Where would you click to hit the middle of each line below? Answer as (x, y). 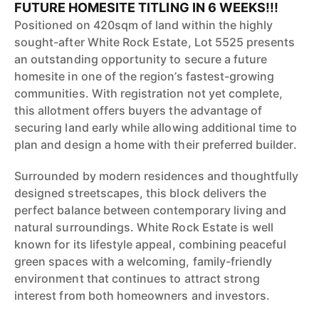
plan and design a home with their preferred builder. (156, 145)
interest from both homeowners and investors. (142, 296)
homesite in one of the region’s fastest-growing (145, 76)
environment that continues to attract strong (137, 278)
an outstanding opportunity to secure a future (141, 59)
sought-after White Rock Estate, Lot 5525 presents (155, 42)
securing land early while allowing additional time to (156, 127)
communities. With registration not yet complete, (149, 93)
